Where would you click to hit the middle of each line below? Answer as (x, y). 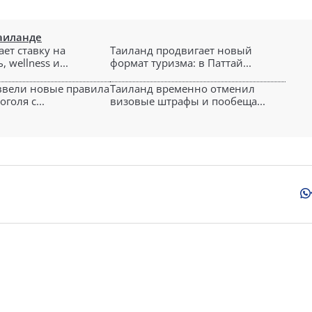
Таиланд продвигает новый (181, 50)
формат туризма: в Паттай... (181, 63)
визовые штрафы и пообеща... (188, 101)
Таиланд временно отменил (182, 88)
